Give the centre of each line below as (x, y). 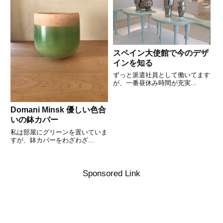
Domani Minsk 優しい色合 (26, 110)
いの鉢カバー (34, 120)
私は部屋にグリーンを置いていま (59, 132)
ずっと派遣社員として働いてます (161, 75)
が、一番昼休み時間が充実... (155, 83)
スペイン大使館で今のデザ (161, 53)
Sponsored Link (111, 173)
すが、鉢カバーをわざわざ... (52, 140)
